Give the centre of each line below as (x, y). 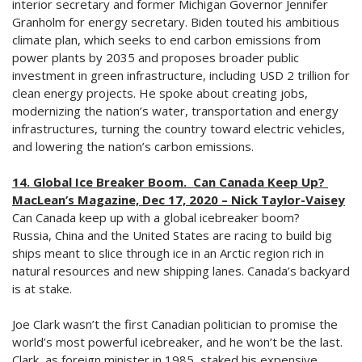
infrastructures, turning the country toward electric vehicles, (179, 129)
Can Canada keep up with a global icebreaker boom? (156, 218)
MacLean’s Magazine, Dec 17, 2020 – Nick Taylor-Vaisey (179, 200)
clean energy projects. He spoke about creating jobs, (160, 93)
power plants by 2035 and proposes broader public (156, 58)
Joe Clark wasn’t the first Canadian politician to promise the (175, 324)
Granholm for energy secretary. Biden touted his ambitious (176, 22)
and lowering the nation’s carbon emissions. (133, 147)
